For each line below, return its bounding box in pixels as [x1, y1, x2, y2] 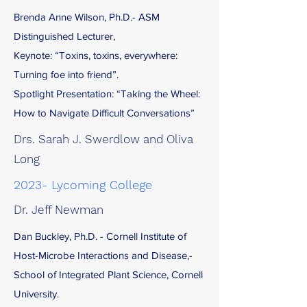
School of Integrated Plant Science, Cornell [14, 269, 203, 280]
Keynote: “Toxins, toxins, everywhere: [14, 49, 177, 61]
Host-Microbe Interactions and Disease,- [14, 249, 193, 261]
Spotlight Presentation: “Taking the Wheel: [14, 88, 200, 99]
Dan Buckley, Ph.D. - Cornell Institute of [14, 230, 186, 242]
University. [14, 288, 59, 299]
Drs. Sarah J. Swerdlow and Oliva [14, 132, 193, 146]
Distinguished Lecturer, [14, 30, 118, 42]
